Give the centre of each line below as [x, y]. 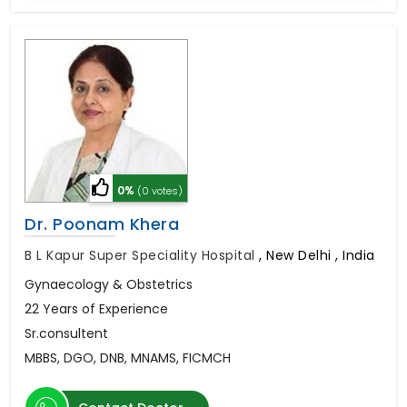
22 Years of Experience [96, 308]
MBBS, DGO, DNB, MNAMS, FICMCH [128, 357]
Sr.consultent [66, 333]
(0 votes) [160, 190]
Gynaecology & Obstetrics [109, 284]
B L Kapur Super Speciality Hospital [142, 255]
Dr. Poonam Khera [102, 223]
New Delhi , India [321, 255]
